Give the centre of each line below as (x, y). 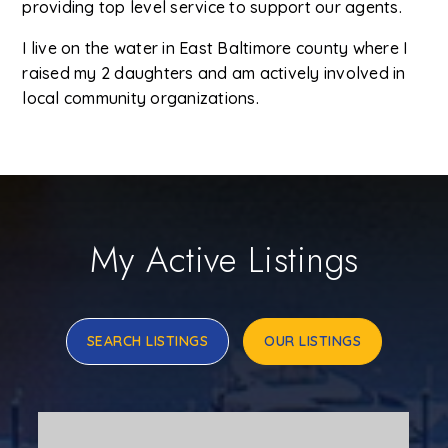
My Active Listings (224, 260)
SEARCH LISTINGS (147, 341)
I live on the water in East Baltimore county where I (215, 48)
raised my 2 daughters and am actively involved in (214, 73)
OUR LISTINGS (313, 341)
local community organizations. (140, 98)
